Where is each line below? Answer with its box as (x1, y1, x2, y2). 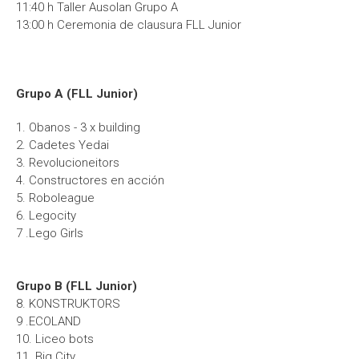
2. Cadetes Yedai (16, 138, 109, 152)
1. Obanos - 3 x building (16, 120, 140, 135)
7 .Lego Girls (16, 226, 83, 240)
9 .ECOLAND (16, 314, 81, 329)
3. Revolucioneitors (16, 155, 119, 170)
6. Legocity (16, 208, 76, 223)
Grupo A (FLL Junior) (16, 87, 138, 101)
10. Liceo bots (16, 332, 94, 346)
